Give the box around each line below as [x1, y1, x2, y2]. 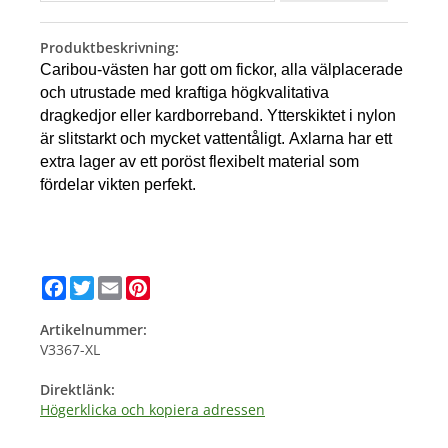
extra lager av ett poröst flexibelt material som [40, 153, 359, 171]
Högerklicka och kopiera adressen [40, 400, 265, 420]
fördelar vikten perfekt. [40, 176, 196, 194]
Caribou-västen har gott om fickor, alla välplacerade [40, 61, 403, 79]
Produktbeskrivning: [40, 38, 179, 58]
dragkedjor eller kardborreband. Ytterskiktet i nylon [40, 107, 396, 125]
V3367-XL [40, 340, 100, 360]
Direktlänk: [40, 380, 115, 400]
